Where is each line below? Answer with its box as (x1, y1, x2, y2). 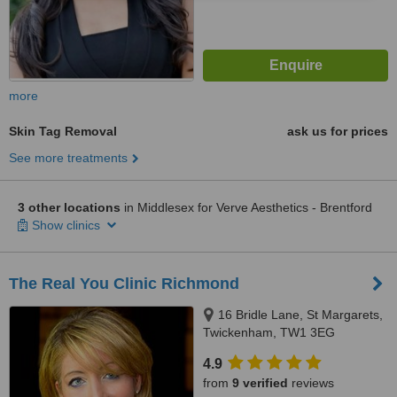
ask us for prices (287, 124, 388, 138)
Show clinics (32, 218, 104, 232)
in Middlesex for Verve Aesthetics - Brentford (121, 200, 372, 214)
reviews (288, 376, 334, 390)
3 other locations (18, 200, 121, 214)
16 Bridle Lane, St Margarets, (218, 307, 383, 322)
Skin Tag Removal (9, 124, 117, 138)
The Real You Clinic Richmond (9, 275, 239, 292)
